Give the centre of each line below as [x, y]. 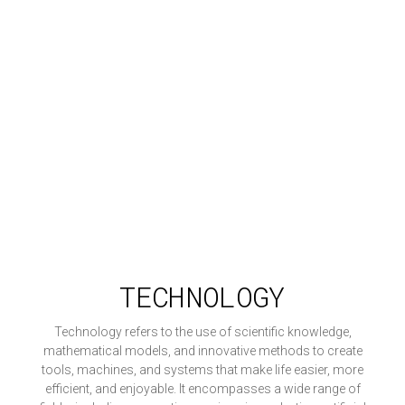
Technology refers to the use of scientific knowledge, [202, 332]
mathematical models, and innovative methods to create [202, 351]
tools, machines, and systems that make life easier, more [202, 370]
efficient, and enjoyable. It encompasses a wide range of [202, 389]
